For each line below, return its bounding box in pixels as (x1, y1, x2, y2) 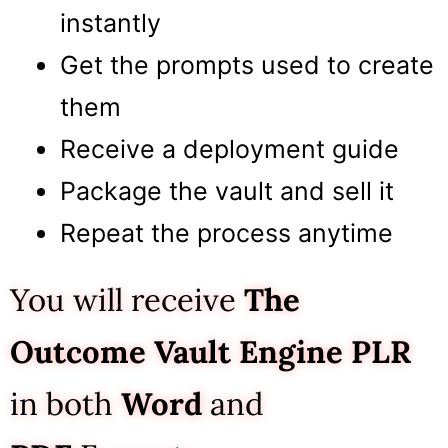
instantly (60, 8, 161, 39)
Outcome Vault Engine (10, 332, 343, 372)
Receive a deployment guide (60, 134, 399, 165)
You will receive (10, 280, 244, 320)
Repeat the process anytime (60, 218, 393, 249)
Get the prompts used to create (60, 50, 434, 81)
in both (10, 384, 121, 424)
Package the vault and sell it (60, 176, 394, 207)
